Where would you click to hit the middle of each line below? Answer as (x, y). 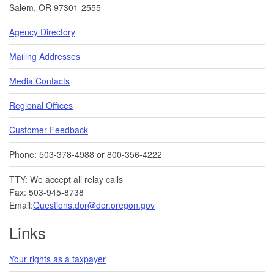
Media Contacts (39, 80)
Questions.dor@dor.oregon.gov (94, 205)
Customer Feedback (49, 129)
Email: (21, 205)
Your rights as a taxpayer (57, 258)
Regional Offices (41, 105)
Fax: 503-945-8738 (46, 192)
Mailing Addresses (45, 56)
